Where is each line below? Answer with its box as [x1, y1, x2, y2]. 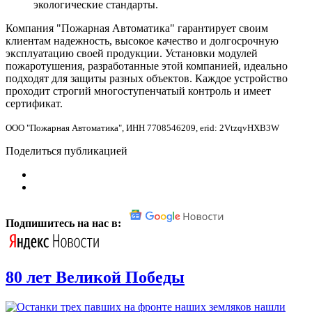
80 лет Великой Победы [6, 268, 185, 287]
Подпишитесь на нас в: [6, 217, 124, 229]
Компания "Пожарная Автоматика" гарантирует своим [6, 22, 268, 34]
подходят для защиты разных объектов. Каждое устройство [6, 72, 288, 84]
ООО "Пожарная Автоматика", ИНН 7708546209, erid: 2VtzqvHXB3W [6, 122, 279, 133]
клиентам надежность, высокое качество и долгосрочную [6, 34, 279, 47]
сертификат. [6, 97, 63, 109]
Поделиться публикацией [6, 144, 127, 157]
